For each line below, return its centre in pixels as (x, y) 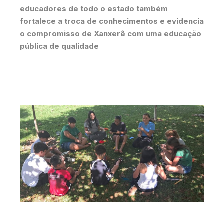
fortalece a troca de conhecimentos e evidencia (112, 21)
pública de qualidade (59, 46)
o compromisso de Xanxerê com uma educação (111, 34)
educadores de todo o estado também (94, 9)
